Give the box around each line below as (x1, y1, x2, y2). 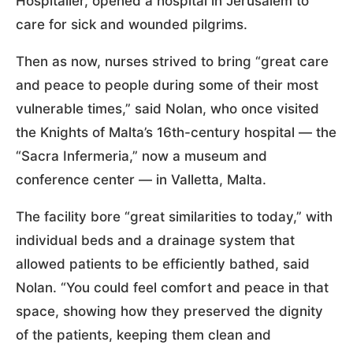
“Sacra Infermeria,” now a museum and (16, 147, 267, 164)
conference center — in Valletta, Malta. (16, 171, 266, 188)
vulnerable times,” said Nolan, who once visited (16, 100, 319, 117)
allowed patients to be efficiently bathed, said (16, 255, 310, 272)
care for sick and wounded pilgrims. (16, 16, 247, 32)
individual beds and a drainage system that (16, 232, 295, 248)
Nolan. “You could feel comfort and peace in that (16, 279, 329, 295)
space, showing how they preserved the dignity (16, 303, 323, 319)
